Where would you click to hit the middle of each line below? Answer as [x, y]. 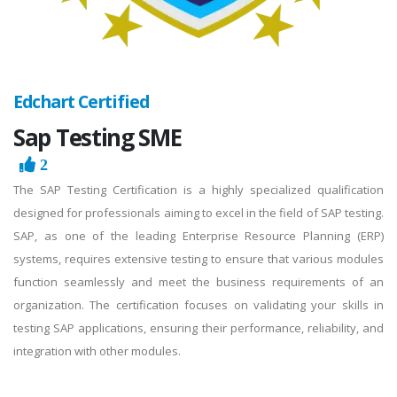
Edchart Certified [82, 101]
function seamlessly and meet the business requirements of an [198, 281]
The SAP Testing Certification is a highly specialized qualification [198, 189]
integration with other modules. [97, 350]
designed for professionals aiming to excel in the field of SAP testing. [198, 212]
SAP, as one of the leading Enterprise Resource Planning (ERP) [198, 235]
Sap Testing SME [97, 137]
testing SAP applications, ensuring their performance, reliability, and [198, 327]
